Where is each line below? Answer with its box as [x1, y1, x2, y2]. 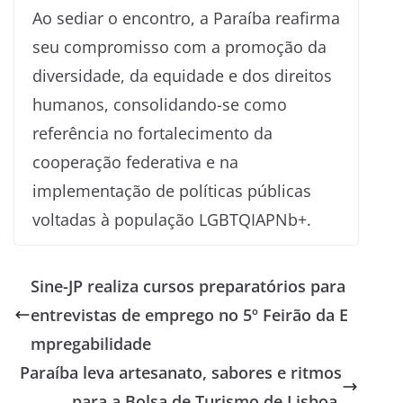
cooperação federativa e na [32, 150, 238, 173]
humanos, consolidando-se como [32, 93, 287, 115]
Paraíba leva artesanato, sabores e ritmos [20, 361, 343, 383]
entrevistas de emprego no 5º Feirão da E [31, 303, 348, 326]
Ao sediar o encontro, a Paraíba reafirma [32, 6, 340, 29]
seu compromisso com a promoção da [32, 35, 327, 58]
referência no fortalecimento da [32, 121, 273, 144]
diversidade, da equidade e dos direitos [32, 64, 332, 86]
